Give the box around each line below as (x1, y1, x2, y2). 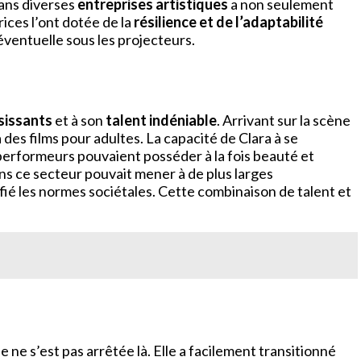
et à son (52, 111, 106, 130)
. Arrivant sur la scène (217, 111, 351, 130)
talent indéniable (106, 111, 217, 130)
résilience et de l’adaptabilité (134, 13, 323, 31)
